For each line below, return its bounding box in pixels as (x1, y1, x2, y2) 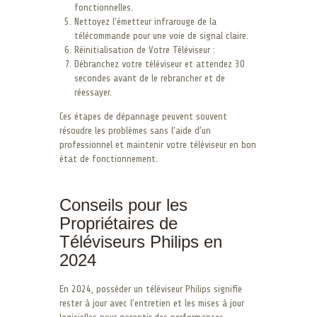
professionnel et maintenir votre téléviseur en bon (59, 139, 256, 150)
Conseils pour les (59, 195, 188, 214)
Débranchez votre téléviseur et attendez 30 (74, 58, 245, 69)
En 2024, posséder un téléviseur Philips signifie (59, 283, 242, 294)
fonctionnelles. (74, 1, 133, 13)
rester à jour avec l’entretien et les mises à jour (59, 297, 244, 309)
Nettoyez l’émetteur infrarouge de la (74, 16, 217, 27)
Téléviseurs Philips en (59, 231, 222, 251)
